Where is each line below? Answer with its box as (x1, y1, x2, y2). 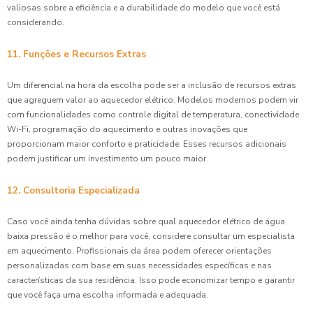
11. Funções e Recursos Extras (7, 47, 146, 61)
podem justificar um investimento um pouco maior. (7, 152, 208, 164)
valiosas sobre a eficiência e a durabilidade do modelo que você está (7, 1, 280, 13)
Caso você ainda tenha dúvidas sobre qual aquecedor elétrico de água (7, 215, 285, 227)
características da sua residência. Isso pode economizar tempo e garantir (7, 274, 295, 286)
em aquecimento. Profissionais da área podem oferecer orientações (7, 245, 272, 256)
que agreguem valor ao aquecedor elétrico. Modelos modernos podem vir (7, 94, 298, 105)
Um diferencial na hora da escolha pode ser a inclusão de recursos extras (7, 79, 296, 91)
